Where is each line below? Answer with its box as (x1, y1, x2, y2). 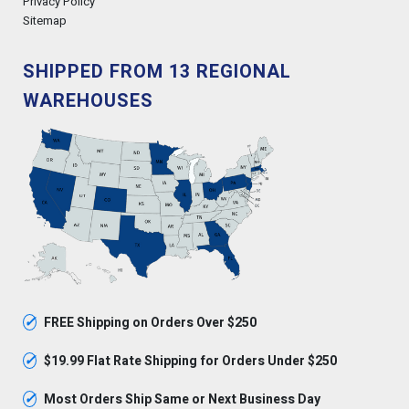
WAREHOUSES (23, 88, 153, 114)
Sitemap (23, 12, 67, 29)
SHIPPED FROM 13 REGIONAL (23, 58, 291, 85)
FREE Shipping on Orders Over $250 (41, 313, 257, 332)
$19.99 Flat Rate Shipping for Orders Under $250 (41, 351, 337, 371)
